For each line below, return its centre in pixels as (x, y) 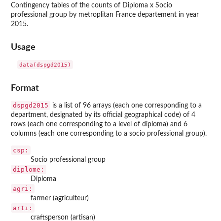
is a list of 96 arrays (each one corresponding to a (126, 105)
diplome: (29, 169)
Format (25, 88)
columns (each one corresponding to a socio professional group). (109, 133)
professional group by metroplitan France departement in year (105, 15)
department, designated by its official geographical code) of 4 (103, 115)
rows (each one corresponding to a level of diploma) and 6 (99, 124)
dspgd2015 (31, 105)
